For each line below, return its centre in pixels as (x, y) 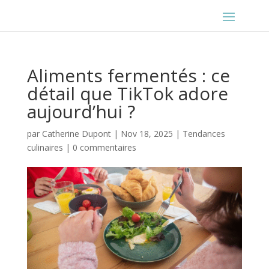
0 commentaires (104, 147)
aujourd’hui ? (81, 111)
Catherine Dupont (76, 134)
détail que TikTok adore (127, 93)
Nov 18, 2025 (147, 134)
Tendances (204, 134)
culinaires (45, 147)
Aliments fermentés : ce (128, 75)
